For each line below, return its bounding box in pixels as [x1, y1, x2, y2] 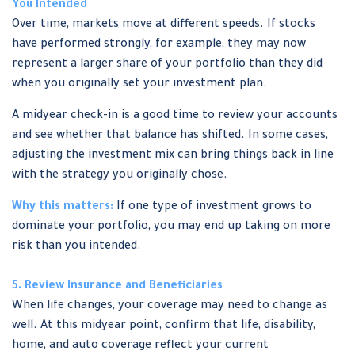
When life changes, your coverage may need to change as [12, 300, 327, 314]
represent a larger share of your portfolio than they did [12, 59, 323, 72]
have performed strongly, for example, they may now [12, 39, 306, 52]
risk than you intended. [12, 241, 141, 254]
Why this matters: [12, 201, 113, 215]
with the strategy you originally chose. [12, 170, 227, 183]
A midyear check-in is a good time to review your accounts [12, 110, 338, 124]
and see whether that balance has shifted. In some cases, [12, 130, 328, 143]
